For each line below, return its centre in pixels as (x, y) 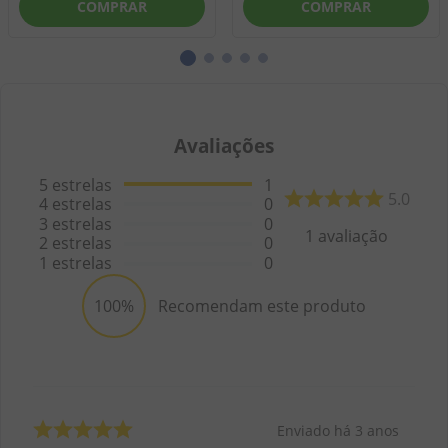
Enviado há (316, 430)
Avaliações (224, 145)
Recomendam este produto (262, 306)
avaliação (351, 235)
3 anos (377, 430)
